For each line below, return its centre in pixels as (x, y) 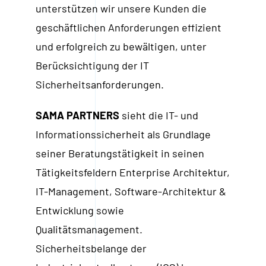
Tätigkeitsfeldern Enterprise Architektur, (132, 172)
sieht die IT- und (159, 115)
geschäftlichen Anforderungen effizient (128, 28)
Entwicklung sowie (80, 210)
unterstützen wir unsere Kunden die (121, 9)
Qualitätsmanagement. (89, 229)
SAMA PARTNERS (77, 115)
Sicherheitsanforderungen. (99, 85)
